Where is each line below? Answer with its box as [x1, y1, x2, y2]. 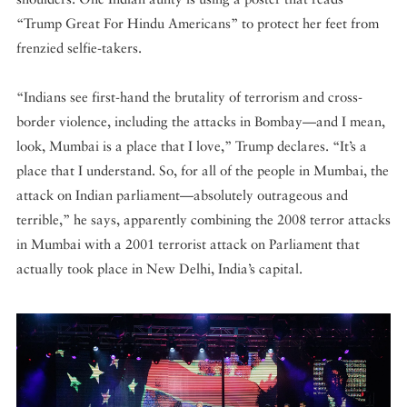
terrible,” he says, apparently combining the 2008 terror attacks [16, 212, 391, 228]
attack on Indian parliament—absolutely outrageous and [16, 187, 348, 203]
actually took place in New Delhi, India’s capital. [16, 261, 303, 277]
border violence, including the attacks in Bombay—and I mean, [16, 114, 385, 130]
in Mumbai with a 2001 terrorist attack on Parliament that [16, 236, 360, 253]
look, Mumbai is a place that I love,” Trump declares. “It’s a [16, 138, 367, 154]
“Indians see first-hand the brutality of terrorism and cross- [16, 89, 362, 105]
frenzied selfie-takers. [16, 40, 142, 56]
